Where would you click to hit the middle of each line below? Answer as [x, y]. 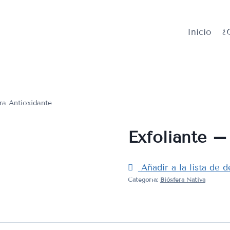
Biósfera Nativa [183, 179]
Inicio [199, 32]
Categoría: [144, 179]
